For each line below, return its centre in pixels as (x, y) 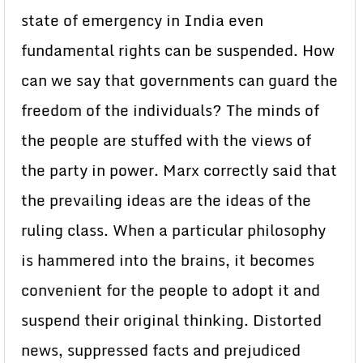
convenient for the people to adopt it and (171, 290)
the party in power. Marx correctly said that (179, 170)
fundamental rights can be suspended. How (178, 50)
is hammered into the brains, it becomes (168, 260)
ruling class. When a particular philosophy (173, 230)
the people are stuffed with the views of (166, 140)
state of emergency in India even (142, 20)
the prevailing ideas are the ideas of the (166, 200)
